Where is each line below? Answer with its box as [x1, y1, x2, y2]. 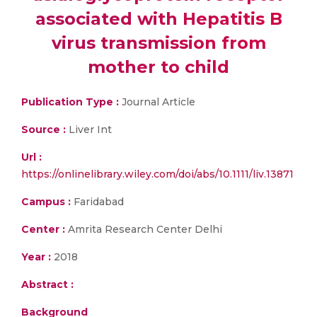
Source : [21, 123, 66, 136]
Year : [21, 250, 51, 263]
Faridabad [71, 195, 124, 208]
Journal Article [119, 96, 195, 108]
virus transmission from [51, 33, 266, 53]
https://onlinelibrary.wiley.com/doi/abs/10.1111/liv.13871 [21, 168, 294, 180]
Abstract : [21, 278, 74, 291]
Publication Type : [21, 96, 119, 108]
